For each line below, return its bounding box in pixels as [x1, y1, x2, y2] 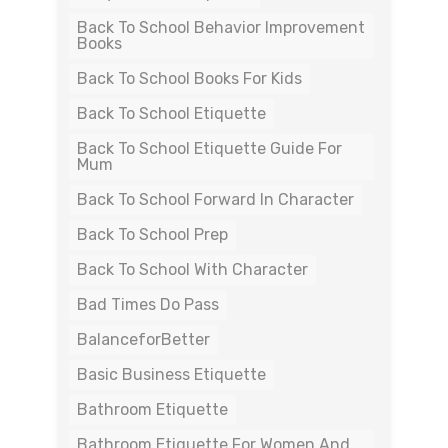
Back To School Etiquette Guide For [77, 139, 342, 158]
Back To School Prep [77, 225, 228, 244]
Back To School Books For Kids [77, 69, 302, 88]
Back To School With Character [77, 260, 308, 279]
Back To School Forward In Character [77, 190, 354, 209]
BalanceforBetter [77, 330, 210, 349]
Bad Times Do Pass [77, 295, 219, 314]
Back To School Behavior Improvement [77, 18, 365, 37]
